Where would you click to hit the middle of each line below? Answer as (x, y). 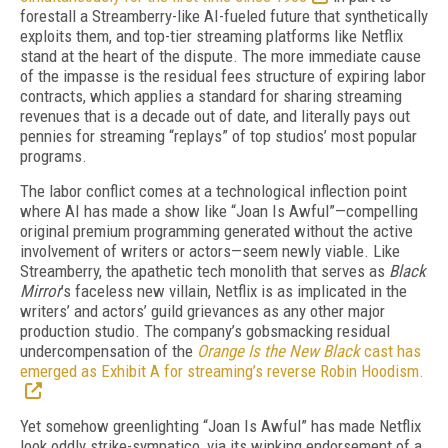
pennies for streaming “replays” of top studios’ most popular (218, 136)
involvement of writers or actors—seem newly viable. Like (210, 251)
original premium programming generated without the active (216, 231)
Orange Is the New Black (280, 351)
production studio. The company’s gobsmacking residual (205, 331)
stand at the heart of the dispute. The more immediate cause (220, 56)
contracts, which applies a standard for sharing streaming (211, 96)
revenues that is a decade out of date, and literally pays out (215, 116)
